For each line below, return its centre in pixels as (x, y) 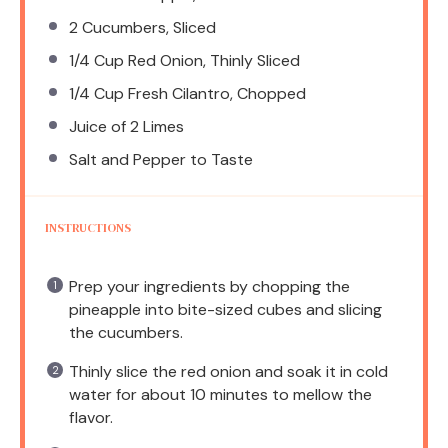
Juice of (99, 126)
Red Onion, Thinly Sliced (212, 60)
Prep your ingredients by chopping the (209, 286)
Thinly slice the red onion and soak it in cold (228, 371)
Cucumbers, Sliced (147, 27)
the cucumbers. (126, 332)
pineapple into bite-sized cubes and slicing (225, 309)
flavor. (91, 417)
